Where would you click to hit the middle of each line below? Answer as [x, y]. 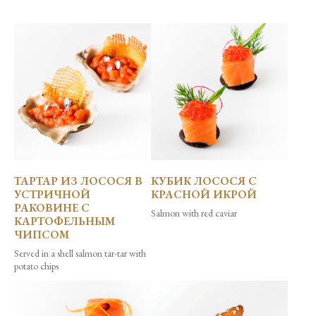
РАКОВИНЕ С [52, 208]
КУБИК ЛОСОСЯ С [204, 181]
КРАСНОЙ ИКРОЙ [204, 195]
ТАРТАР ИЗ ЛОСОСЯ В [78, 181]
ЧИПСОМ [42, 235]
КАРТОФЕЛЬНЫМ [65, 221]
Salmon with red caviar [194, 213]
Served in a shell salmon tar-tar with [80, 254]
